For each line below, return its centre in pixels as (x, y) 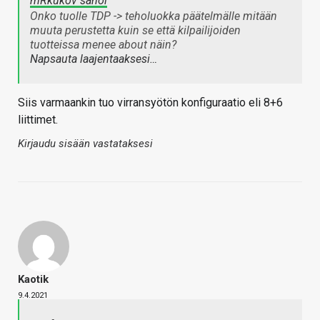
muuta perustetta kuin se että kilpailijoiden (135, 31)
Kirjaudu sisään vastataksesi (85, 144)
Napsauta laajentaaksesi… (94, 59)
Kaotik (33, 280)
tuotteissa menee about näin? (103, 45)
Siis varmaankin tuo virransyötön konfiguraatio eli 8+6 (150, 103)
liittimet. (38, 120)
